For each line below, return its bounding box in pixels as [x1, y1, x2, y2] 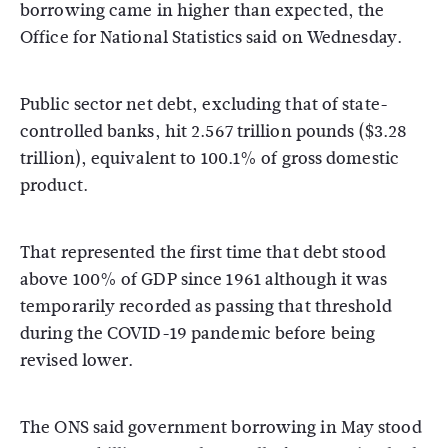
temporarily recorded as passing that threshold [20, 294, 392, 319]
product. [20, 173, 88, 198]
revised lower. [20, 348, 134, 373]
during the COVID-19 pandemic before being [20, 321, 376, 346]
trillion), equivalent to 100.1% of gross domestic [20, 146, 399, 171]
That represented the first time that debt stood [20, 240, 386, 265]
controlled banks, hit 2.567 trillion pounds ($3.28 [20, 119, 408, 144]
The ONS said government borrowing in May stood [20, 415, 422, 440]
